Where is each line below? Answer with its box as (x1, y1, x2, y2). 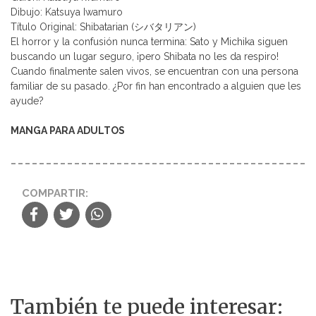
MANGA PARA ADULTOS (11, 124, 125, 136)
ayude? (11, 95, 44, 107)
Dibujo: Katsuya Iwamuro (11, 6, 123, 18)
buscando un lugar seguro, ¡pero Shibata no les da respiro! (11, 50, 279, 62)
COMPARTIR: (22, 186, 88, 200)
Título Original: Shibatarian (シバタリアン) (11, 20, 196, 32)
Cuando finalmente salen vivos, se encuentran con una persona (11, 65, 298, 77)
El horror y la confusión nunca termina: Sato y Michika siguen (11, 35, 288, 47)
